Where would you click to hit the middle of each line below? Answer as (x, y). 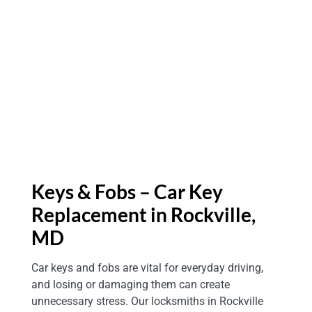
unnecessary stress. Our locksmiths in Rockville (147, 302)
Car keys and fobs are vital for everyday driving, (147, 268)
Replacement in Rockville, (143, 215)
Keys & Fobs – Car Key (127, 192)
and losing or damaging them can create (131, 285)
